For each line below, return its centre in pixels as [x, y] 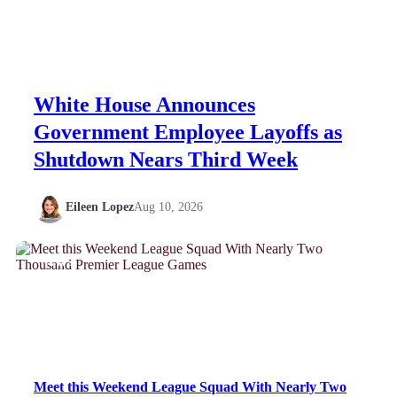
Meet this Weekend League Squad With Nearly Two [190, 386]
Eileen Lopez [100, 206]
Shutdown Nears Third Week [166, 159]
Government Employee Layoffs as [188, 132]
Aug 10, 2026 [168, 206]
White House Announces [144, 104]
